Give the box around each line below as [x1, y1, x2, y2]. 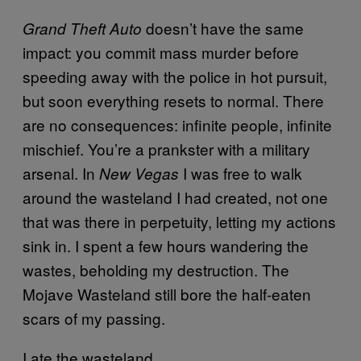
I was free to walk [179, 162, 302, 184]
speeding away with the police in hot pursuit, [23, 65, 327, 87]
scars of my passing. [23, 307, 165, 329]
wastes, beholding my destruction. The [23, 259, 289, 280]
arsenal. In [23, 162, 99, 184]
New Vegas [99, 163, 179, 184]
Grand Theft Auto [23, 18, 142, 39]
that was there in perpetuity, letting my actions [23, 210, 336, 232]
